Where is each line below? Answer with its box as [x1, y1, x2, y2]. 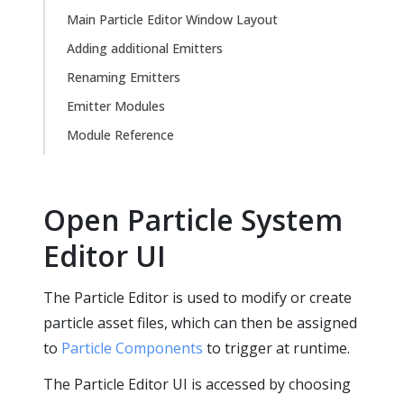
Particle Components [61, 338, 203, 358]
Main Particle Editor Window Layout [67, 11, 278, 28]
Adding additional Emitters [67, 40, 223, 57]
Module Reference [67, 126, 174, 143]
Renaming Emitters [67, 69, 180, 86]
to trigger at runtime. [203, 338, 350, 358]
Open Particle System [43, 200, 343, 239]
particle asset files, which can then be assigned [43, 313, 357, 333]
